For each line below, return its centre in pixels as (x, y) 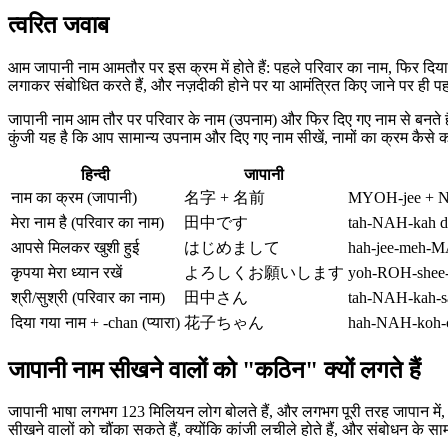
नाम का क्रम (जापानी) (74, 197)
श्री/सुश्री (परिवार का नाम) (88, 297)
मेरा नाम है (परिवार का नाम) (87, 222)
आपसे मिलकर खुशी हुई (75, 247)
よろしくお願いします (264, 272)
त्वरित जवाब (58, 24)
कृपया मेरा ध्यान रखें (66, 272)
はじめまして (232, 247)
